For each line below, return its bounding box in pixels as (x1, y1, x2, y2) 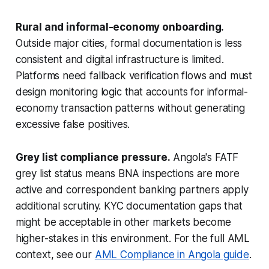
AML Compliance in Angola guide (94, 248, 249, 261)
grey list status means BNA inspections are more (15, 167, 240, 180)
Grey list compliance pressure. (15, 151, 171, 163)
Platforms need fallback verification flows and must (15, 69, 253, 82)
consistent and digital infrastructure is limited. (15, 53, 224, 65)
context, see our (15, 248, 95, 261)
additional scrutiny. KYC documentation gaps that (15, 199, 243, 212)
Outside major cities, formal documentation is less (15, 37, 243, 49)
